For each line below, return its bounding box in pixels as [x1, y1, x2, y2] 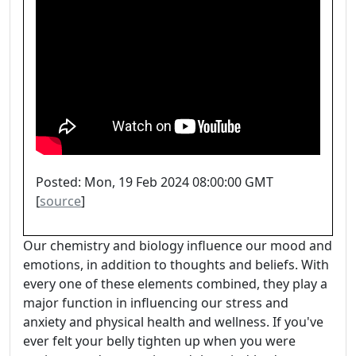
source [40, 192, 81, 211]
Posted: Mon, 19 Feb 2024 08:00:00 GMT [36, 173, 273, 192]
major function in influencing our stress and [23, 294, 288, 312]
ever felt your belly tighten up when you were [23, 332, 296, 350]
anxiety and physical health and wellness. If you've [23, 313, 323, 331]
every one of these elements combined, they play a [23, 275, 327, 293]
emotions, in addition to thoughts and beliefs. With [23, 256, 329, 274]
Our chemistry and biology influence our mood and [23, 237, 332, 255]
